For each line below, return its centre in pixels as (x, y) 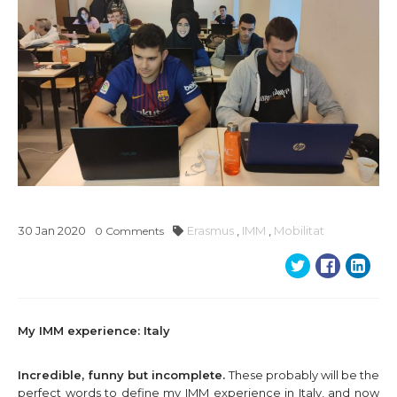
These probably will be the (304, 375)
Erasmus (210, 230)
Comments (133, 231)
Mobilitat (299, 230)
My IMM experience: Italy (94, 331)
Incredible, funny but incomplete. (123, 375)
